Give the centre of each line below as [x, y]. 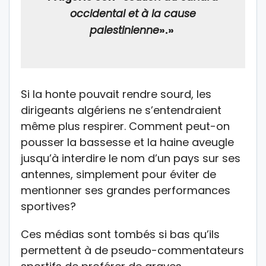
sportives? [48, 206]
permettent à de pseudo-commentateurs [132, 250]
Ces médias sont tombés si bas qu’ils [120, 234]
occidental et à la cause [133, 13]
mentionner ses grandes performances [126, 190]
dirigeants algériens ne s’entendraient [121, 110]
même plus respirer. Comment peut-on [125, 126]
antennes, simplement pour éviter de [118, 174]
